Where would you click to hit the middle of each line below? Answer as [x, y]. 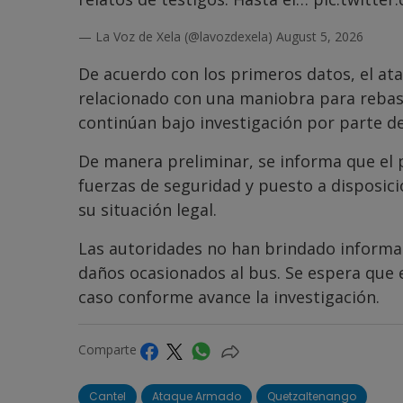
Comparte [109, 350]
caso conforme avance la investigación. [229, 297]
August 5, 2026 [320, 37]
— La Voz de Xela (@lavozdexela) [177, 37]
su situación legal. [148, 210]
